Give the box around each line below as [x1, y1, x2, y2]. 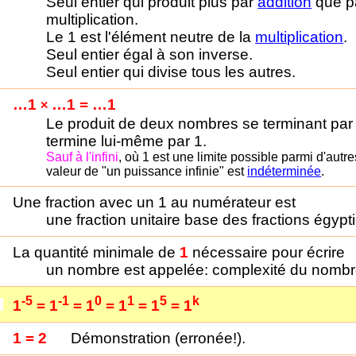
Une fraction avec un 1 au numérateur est [13, 194, 296, 211]
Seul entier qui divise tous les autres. [46, 64, 296, 81]
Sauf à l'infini [46, 150, 119, 164]
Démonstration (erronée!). [71, 330, 246, 346]
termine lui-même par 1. [46, 133, 207, 149]
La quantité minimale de [13, 244, 180, 261]
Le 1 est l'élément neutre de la [46, 29, 256, 46]
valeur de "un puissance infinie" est [46, 164, 248, 178]
